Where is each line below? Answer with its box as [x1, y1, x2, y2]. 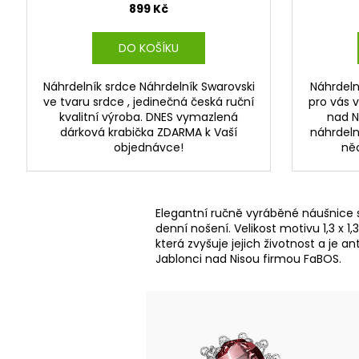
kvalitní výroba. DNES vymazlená [59, 109, 238, 126]
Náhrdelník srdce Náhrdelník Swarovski [42, 79, 255, 95]
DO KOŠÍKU [118, 40, 179, 57]
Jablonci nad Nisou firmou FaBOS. [155, 251, 342, 268]
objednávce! [114, 139, 184, 156]
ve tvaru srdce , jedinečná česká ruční [43, 94, 254, 111]
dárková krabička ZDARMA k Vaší [60, 124, 237, 141]
